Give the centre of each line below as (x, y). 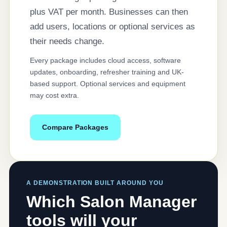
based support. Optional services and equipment (108, 84)
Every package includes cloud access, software (105, 61)
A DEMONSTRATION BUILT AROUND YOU (95, 183)
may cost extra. (54, 96)
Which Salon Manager (111, 202)
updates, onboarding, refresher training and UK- (107, 72)
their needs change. (67, 42)
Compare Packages (75, 127)
